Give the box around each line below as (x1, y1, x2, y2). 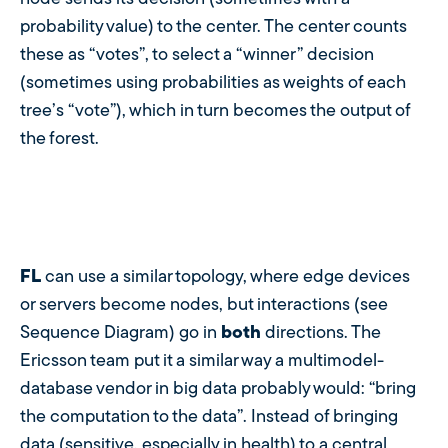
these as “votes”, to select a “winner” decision (20, 46, 374, 66)
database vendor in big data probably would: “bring (20, 380, 416, 400)
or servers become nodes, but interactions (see (20, 296, 388, 316)
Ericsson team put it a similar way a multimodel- (20, 352, 384, 372)
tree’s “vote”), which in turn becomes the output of (20, 102, 410, 122)
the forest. (20, 130, 99, 150)
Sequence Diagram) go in (20, 324, 221, 344)
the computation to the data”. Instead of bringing (20, 408, 398, 428)
